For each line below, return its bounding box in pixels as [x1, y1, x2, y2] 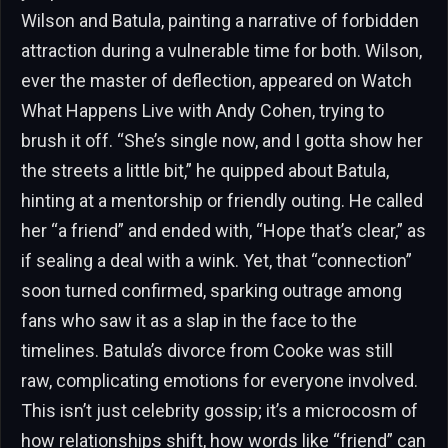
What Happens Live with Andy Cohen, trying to [21, 100, 384, 122]
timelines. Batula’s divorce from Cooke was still [21, 340, 393, 362]
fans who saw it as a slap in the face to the [21, 310, 357, 332]
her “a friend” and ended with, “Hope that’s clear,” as [21, 220, 426, 242]
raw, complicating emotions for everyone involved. [21, 370, 418, 392]
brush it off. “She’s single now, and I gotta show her [21, 130, 423, 152]
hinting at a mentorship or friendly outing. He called [21, 190, 423, 212]
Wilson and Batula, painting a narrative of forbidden [21, 10, 419, 32]
